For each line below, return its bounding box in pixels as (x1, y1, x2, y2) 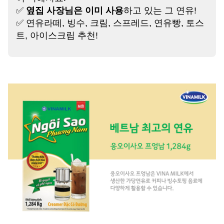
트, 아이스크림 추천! (16, 30, 98, 41)
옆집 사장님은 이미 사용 (26, 5, 123, 16)
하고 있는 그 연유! (123, 5, 196, 16)
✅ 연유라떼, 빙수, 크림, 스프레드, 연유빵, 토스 (16, 18, 204, 28)
